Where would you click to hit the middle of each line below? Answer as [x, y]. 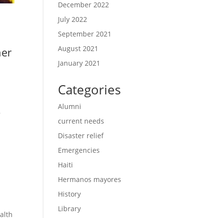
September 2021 [85, 34]
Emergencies [79, 150]
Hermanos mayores [90, 179]
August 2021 [78, 48]
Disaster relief [81, 136]
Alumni [70, 106]
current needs [81, 121]
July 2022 [73, 19]
